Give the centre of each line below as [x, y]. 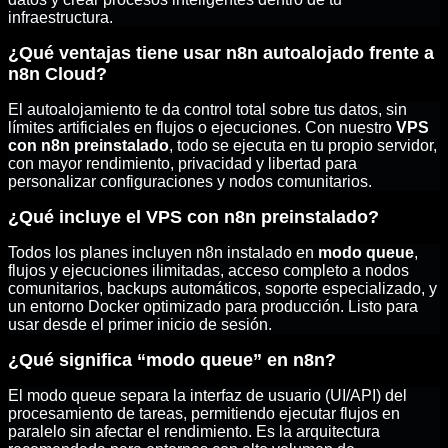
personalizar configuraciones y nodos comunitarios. [190, 182]
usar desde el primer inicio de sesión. [140, 325]
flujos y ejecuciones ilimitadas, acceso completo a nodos [208, 271]
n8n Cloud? [57, 74]
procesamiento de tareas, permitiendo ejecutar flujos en [204, 414]
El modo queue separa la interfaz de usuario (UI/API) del [207, 396]
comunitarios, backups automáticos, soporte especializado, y [222, 289]
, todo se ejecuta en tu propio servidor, [303, 146]
